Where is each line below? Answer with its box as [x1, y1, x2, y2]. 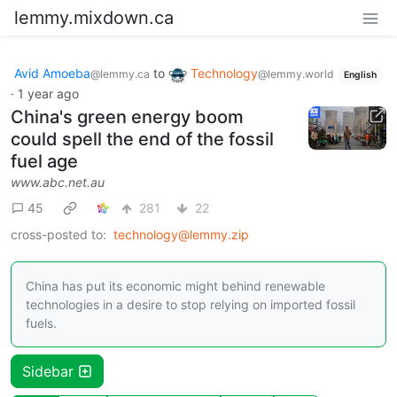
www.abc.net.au [11, 174, 105, 190]
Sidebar [22, 362, 78, 380]
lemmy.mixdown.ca [14, 7, 174, 28]
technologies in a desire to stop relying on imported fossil [26, 296, 355, 312]
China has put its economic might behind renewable [26, 277, 325, 293]
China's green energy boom [11, 105, 244, 128]
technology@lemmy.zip [113, 226, 249, 242]
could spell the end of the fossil [11, 128, 274, 150]
